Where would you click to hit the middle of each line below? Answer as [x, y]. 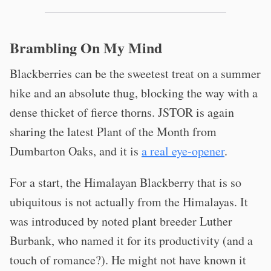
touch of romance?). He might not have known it [128, 260]
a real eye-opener [183, 151]
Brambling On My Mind [86, 47]
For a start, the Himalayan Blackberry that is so [126, 182]
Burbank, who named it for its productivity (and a [131, 240]
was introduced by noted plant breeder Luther [121, 221]
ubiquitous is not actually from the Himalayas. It [129, 202]
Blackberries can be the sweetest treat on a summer [135, 73]
